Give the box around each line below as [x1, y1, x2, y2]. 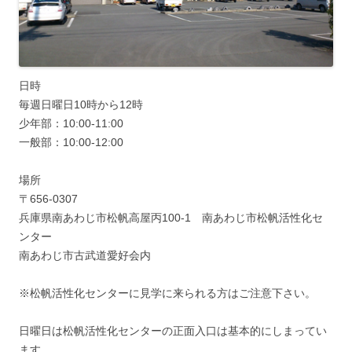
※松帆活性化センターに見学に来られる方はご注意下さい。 [19, 287, 316, 300]
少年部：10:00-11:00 [19, 117, 123, 130]
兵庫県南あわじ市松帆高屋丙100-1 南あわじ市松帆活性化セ [19, 211, 323, 225]
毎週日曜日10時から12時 [19, 98, 143, 112]
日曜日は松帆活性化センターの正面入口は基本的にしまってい [19, 324, 327, 338]
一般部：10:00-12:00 [19, 136, 123, 149]
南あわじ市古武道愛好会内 [19, 249, 151, 262]
